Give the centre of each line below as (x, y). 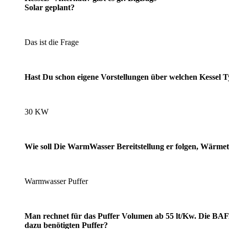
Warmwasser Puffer (56, 181)
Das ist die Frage (52, 42)
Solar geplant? (50, 7)
